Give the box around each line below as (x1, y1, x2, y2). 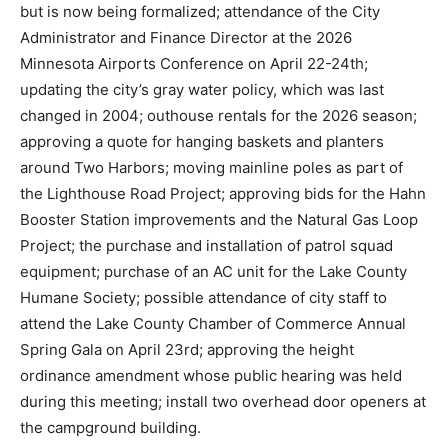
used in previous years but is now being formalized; (20, 83, 385, 103)
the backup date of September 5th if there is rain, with (20, 31, 401, 51)
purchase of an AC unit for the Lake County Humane (20, 369, 386, 389)
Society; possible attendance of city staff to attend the (20, 395, 400, 415)
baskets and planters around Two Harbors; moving (20, 239, 376, 259)
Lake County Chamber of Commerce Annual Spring (20, 421, 381, 441)
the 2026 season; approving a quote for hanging (20, 213, 359, 233)
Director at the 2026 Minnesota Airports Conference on (20, 135, 412, 155)
